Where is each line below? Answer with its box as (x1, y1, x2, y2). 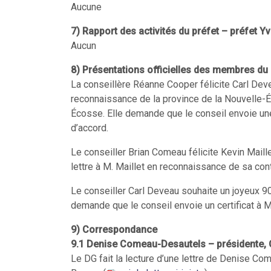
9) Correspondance (71, 224, 157, 235)
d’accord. (71, 122, 108, 134)
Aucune (71, 1, 102, 13)
